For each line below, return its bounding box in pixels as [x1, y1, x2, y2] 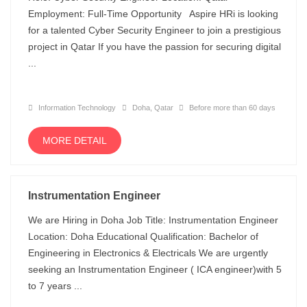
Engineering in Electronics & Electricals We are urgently [28, 247, 268, 258]
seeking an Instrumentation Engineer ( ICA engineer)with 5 [28, 264, 282, 275]
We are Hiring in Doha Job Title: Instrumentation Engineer [28, 214, 278, 225]
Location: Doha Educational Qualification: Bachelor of [28, 231, 258, 242]
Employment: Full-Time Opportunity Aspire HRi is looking [28, 8, 278, 19]
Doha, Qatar [130, 103, 175, 112]
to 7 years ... [28, 280, 82, 291]
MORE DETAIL [42, 135, 107, 146]
